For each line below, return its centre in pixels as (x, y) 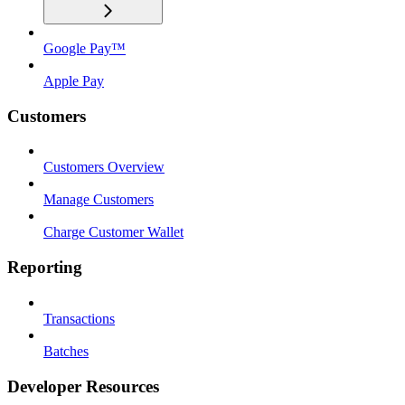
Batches (66, 351)
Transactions (79, 318)
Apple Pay (74, 81)
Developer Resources (83, 386)
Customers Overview (104, 167)
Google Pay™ (85, 48)
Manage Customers (99, 200)
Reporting (45, 268)
